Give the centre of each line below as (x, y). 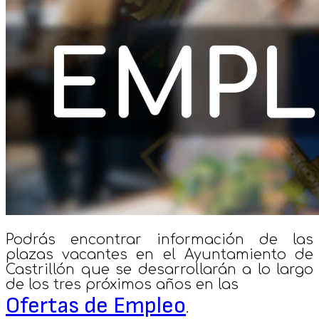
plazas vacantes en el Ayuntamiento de (159, 254)
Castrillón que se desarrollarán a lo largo (159, 269)
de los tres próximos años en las (122, 284)
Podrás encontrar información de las (159, 239)
